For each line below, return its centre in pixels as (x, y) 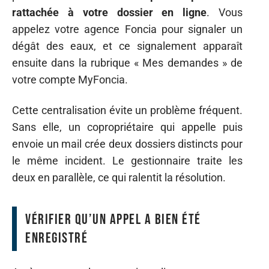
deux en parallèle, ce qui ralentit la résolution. (119, 177)
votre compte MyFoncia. (70, 80)
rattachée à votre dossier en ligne (110, 12)
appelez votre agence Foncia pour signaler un (127, 29)
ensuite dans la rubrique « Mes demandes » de (127, 63)
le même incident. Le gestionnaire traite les (127, 160)
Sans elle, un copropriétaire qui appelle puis (127, 127)
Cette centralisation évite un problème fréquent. (127, 110)
